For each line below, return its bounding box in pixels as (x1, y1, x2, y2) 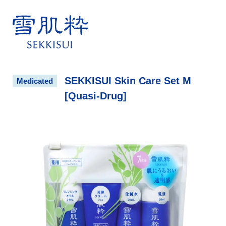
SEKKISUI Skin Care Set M (65, 75, 191, 86)
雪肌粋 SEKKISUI (88, 19, 155, 27)
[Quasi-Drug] (65, 90, 127, 101)
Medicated (17, 77, 53, 85)
